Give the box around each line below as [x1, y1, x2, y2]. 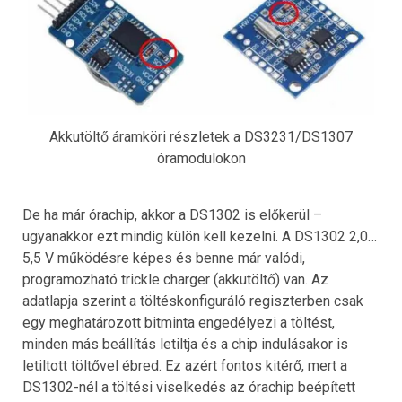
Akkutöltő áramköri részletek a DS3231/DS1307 [49, 127, 353, 145]
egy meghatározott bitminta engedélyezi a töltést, [22, 313, 335, 331]
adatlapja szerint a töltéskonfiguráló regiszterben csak [22, 292, 363, 310]
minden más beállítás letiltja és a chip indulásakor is [22, 335, 348, 353]
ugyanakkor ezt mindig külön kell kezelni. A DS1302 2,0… [22, 227, 377, 245]
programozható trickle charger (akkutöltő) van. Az [22, 270, 328, 288]
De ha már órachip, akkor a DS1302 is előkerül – [22, 205, 322, 223]
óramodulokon [156, 149, 246, 167]
